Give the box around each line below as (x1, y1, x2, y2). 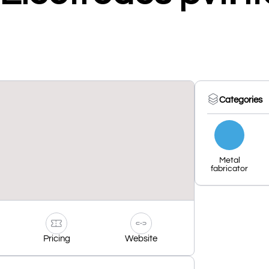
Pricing (43, 234, 70, 243)
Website (125, 234, 158, 243)
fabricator (211, 164, 249, 173)
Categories (219, 95, 262, 105)
